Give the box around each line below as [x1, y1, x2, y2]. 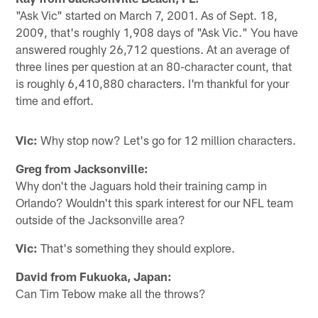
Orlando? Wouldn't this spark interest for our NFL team [16, 194, 294, 209]
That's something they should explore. [38, 240, 236, 255]
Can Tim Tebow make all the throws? [16, 285, 207, 300]
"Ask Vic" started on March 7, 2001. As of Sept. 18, [16, 7, 278, 22]
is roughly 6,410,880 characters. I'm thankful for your [16, 75, 290, 90]
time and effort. [16, 92, 94, 107]
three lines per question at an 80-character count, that [16, 58, 292, 73]
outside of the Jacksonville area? [16, 212, 186, 226]
